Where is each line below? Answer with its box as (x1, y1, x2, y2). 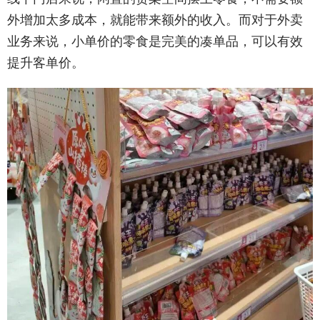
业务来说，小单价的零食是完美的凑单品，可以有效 (7, 34, 303, 49)
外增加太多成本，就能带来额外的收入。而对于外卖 (7, 12, 303, 27)
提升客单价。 (7, 55, 84, 70)
